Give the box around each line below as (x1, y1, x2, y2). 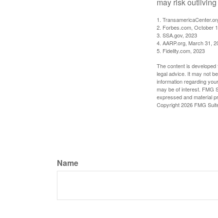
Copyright (157, 101, 181, 109)
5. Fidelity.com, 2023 (157, 47, 205, 54)
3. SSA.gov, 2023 (157, 31, 197, 39)
